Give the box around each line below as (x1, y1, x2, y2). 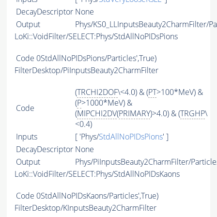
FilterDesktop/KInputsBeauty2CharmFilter (15, 202, 156, 214)
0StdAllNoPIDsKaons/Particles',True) (36, 190, 158, 201)
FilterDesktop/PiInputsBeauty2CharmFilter (15, 65, 158, 76)
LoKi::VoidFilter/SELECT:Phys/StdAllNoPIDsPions (15, 31, 178, 42)
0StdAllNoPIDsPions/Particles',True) (36, 53, 156, 64)
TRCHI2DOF (77, 87, 118, 98)
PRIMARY (119, 108, 150, 119)
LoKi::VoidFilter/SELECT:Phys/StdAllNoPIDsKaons (15, 169, 180, 180)
